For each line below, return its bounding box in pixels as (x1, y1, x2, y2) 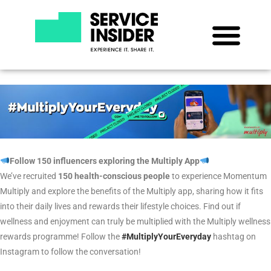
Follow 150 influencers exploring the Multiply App (9, 155, 200, 166)
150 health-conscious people (58, 171, 172, 181)
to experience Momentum (172, 171, 267, 181)
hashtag (213, 231, 246, 241)
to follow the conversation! (41, 246, 141, 256)
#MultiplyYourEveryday (122, 231, 213, 241)
